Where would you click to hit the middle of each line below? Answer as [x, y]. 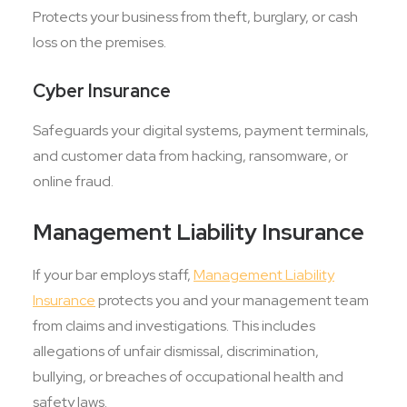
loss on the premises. [99, 42]
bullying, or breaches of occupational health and [188, 377]
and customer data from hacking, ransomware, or [190, 156]
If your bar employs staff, [113, 275]
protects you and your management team [232, 300]
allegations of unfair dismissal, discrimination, [176, 351]
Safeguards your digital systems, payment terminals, [201, 130]
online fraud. [73, 181]
